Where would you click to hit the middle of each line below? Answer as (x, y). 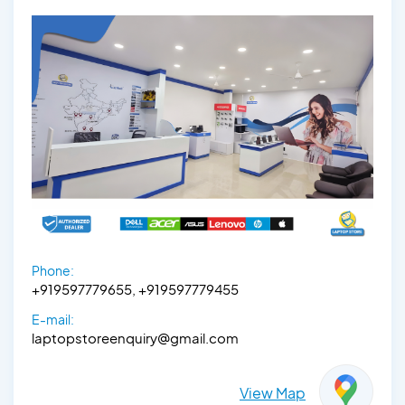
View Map (273, 393)
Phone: (53, 271)
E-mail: (53, 320)
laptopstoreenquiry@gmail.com (135, 338)
